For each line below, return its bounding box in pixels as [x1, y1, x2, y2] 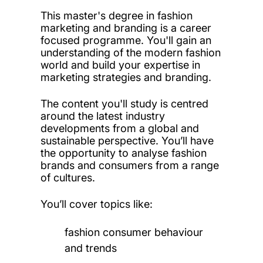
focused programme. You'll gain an [40, 33, 211, 46]
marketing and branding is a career [40, 21, 211, 34]
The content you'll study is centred [40, 97, 208, 110]
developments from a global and [40, 122, 199, 134]
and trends [65, 241, 117, 254]
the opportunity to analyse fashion [40, 146, 207, 159]
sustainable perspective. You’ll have [40, 134, 214, 147]
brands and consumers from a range [40, 159, 219, 171]
